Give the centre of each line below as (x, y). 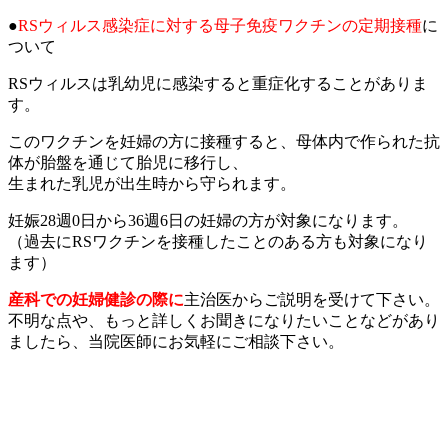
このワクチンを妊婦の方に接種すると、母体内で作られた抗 (224, 141)
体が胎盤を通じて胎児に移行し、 (128, 162)
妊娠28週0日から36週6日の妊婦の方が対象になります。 (208, 220)
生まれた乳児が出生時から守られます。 (152, 183)
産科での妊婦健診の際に (96, 299)
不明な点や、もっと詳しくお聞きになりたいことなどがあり (224, 320)
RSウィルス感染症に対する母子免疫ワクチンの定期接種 (220, 25)
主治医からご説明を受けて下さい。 (312, 299)
